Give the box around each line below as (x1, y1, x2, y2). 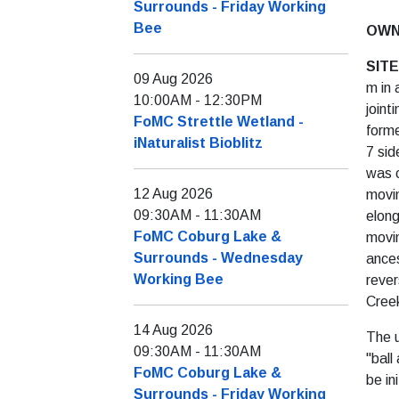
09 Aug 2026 (134, 71, 213, 86)
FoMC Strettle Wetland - (134, 114, 304, 129)
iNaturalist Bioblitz (134, 135, 263, 151)
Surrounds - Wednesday (134, 250, 303, 265)
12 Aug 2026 (134, 186, 213, 201)
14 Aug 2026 (134, 322, 213, 338)
